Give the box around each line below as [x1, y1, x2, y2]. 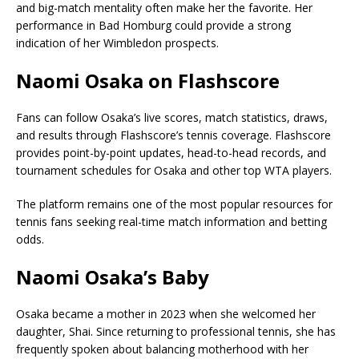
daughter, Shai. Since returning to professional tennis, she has [16, 323, 336, 339]
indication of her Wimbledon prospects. [16, 34, 219, 50]
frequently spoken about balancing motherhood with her [16, 341, 309, 357]
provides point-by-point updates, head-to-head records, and [16, 144, 326, 160]
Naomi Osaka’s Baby [16, 263, 209, 290]
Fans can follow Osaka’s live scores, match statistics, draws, [16, 109, 328, 125]
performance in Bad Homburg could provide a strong [16, 17, 291, 33]
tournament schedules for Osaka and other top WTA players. [16, 162, 332, 178]
